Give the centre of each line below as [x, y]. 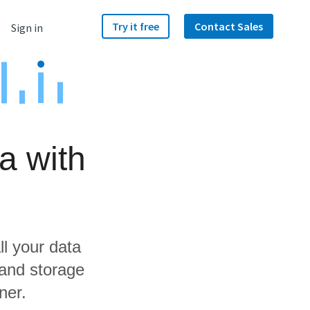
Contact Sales [229, 26]
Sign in [27, 28]
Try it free [136, 26]
